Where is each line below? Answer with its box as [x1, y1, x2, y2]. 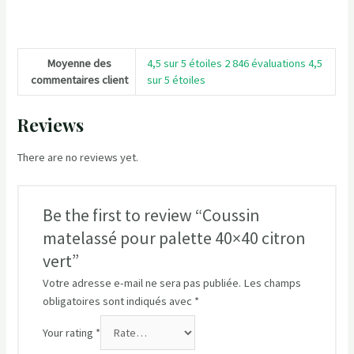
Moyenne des [47, 55, 112, 70]
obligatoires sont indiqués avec [42, 293, 194, 308]
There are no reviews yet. [17, 149, 139, 164]
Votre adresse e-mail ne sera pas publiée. [42, 275, 241, 290]
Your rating [42, 325, 96, 340]
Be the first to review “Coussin [42, 203, 260, 226]
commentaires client [30, 72, 128, 87]
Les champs [243, 275, 301, 290]
